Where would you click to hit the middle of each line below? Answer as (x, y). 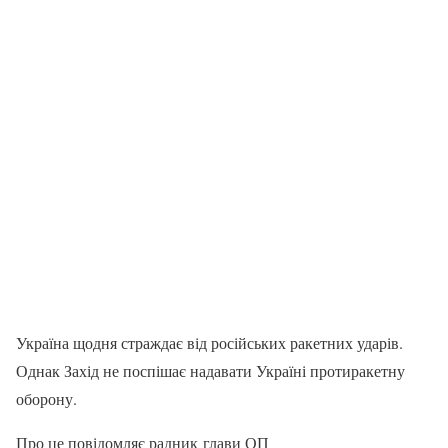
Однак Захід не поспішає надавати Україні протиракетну (210, 371)
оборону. (46, 399)
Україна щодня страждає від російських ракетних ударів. (209, 343)
